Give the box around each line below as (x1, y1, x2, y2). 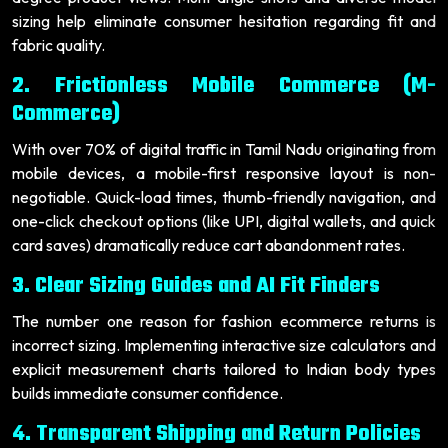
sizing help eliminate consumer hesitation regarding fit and (12, 10, 436, 31)
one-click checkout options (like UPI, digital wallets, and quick (12, 210, 436, 231)
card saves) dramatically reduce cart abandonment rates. (12, 234, 405, 255)
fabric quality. (12, 34, 105, 55)
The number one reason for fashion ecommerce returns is (12, 310, 436, 331)
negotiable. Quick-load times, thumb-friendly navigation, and (12, 186, 436, 207)
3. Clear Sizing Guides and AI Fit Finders (12, 269, 380, 303)
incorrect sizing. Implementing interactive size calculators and (12, 334, 436, 355)
